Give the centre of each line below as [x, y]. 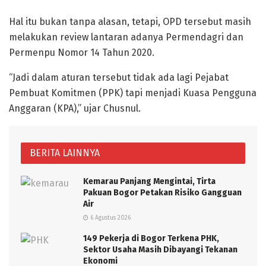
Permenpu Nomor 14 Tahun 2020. [82, 52]
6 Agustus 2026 [110, 218]
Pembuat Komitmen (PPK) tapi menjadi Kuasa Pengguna [133, 93]
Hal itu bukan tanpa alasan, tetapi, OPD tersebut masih [130, 21]
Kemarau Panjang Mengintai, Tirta [149, 181]
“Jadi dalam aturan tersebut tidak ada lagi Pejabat [119, 77]
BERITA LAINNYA [65, 153]
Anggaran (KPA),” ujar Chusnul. [75, 108]
